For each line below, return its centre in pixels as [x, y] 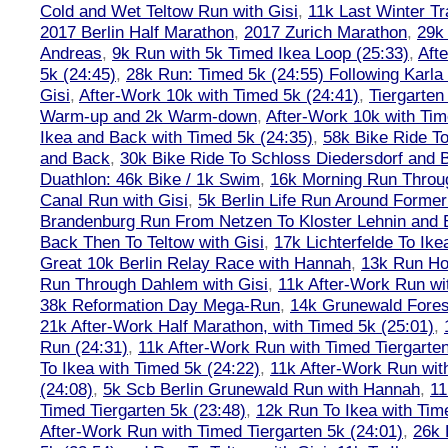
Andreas [71, 53]
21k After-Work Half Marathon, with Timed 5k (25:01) [237, 326]
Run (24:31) [84, 347]
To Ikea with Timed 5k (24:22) [150, 368]
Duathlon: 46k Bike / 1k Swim [150, 179]
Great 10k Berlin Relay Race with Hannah [195, 263]
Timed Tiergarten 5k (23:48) [143, 410]
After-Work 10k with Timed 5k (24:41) [219, 95]
